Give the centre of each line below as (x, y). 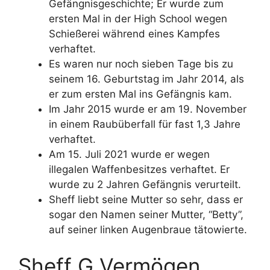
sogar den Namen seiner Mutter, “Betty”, (146, 215)
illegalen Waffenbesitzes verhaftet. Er (139, 170)
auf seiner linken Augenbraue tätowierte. (148, 230)
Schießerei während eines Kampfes (134, 34)
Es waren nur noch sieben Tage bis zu (141, 64)
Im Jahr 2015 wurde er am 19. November (148, 109)
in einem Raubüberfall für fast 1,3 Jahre (145, 124)
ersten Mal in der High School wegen (138, 19)
